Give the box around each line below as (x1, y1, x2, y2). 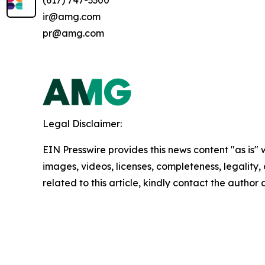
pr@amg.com (43, 27, 104, 40)
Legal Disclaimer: (43, 118, 122, 130)
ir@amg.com (43, 11, 101, 23)
